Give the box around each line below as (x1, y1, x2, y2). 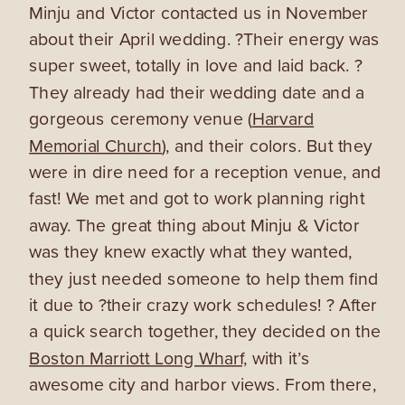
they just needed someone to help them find (29, 265, 379, 291)
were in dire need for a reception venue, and (29, 159, 381, 185)
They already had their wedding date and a (29, 80, 365, 106)
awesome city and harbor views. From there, (29, 372, 376, 398)
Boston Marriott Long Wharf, (29, 345, 248, 372)
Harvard (251, 106, 315, 132)
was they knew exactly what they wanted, (29, 239, 353, 265)
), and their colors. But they (162, 132, 372, 158)
